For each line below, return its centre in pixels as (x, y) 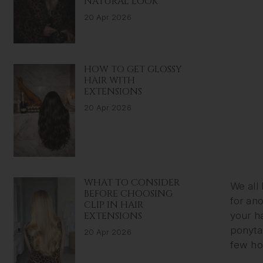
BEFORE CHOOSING (128, 193)
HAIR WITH (109, 81)
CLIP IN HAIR (113, 205)
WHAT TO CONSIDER (131, 182)
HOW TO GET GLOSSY (133, 70)
